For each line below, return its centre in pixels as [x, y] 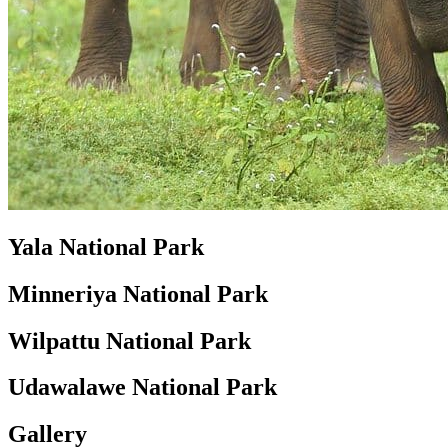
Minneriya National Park [138, 293]
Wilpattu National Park [129, 340]
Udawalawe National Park [142, 387]
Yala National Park [106, 246]
